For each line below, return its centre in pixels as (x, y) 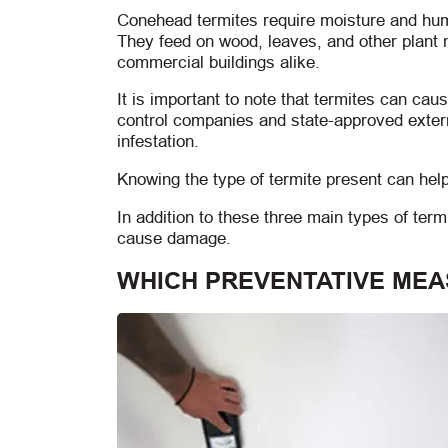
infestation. (158, 142)
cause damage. (174, 238)
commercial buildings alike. (218, 62)
